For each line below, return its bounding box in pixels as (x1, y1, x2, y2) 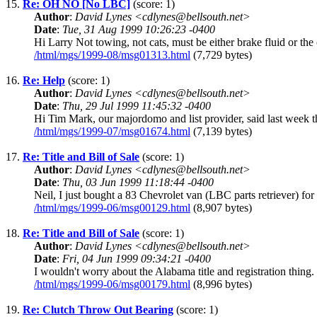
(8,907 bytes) (190, 202, 252, 214)
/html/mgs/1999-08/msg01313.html (34, 49, 190, 62)
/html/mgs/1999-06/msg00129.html (34, 202, 190, 214)
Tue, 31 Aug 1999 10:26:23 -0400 (62, 23, 215, 36)
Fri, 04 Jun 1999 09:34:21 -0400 (62, 253, 211, 265)
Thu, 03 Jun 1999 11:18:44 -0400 (62, 176, 214, 189)
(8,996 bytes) (190, 278, 252, 291)
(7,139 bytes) (190, 125, 252, 138)
